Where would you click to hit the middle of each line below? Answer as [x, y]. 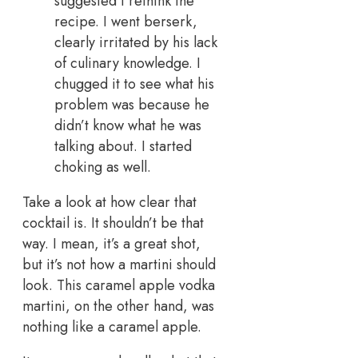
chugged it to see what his [134, 84]
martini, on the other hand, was [118, 306]
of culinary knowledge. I [127, 64]
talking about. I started [123, 147]
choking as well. [103, 167]
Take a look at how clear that [109, 203]
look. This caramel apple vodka [119, 286]
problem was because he [132, 105]
